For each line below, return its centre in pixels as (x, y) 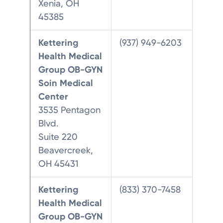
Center (54, 96)
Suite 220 (58, 137)
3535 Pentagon (70, 110)
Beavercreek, (66, 150)
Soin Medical (66, 83)
